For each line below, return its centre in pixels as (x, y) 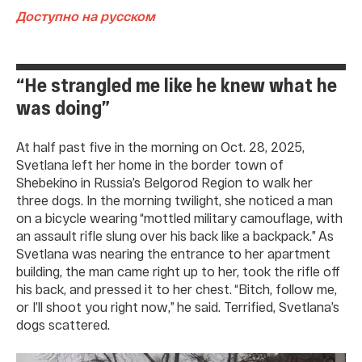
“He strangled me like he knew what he (177, 84)
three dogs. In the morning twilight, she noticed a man (175, 200)
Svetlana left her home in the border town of (150, 164)
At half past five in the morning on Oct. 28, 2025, (160, 147)
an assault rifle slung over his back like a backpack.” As (175, 236)
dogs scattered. (63, 324)
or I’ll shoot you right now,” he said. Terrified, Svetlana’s (178, 307)
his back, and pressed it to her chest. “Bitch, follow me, (177, 289)
